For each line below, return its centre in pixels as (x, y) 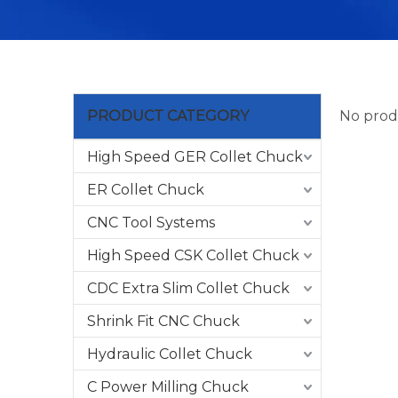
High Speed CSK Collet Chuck (193, 255)
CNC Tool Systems (151, 223)
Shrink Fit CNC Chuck (163, 321)
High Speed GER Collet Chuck (195, 157)
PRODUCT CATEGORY (168, 116)
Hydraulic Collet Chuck (170, 354)
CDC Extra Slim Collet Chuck (188, 288)
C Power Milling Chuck (168, 387)
